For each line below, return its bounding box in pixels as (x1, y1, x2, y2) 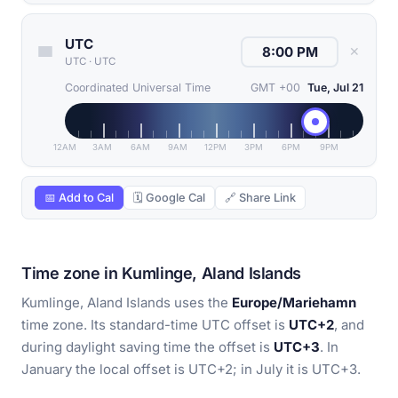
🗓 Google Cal (133, 191, 205, 205)
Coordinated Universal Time (65, 81, 211, 95)
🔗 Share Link (225, 191, 296, 205)
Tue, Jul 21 (307, 81, 363, 95)
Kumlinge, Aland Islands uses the (21, 294, 232, 312)
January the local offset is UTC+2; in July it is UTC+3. (21, 361, 361, 378)
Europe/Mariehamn (232, 294, 356, 312)
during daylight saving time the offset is (21, 338, 274, 356)
